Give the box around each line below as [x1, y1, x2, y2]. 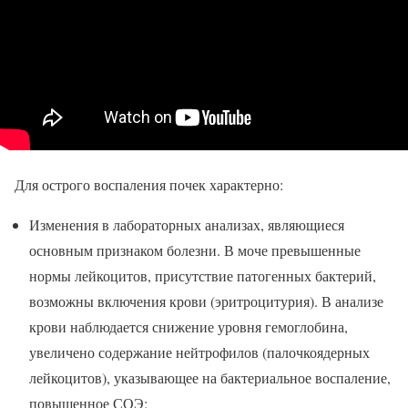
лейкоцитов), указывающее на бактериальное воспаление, [29, 368, 391, 388]
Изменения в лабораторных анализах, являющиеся [29, 215, 344, 235]
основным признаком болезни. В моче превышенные [29, 240, 361, 260]
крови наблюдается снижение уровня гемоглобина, [29, 317, 348, 337]
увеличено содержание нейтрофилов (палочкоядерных [29, 342, 370, 362]
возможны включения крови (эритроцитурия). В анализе [29, 291, 383, 311]
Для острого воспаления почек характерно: [15, 175, 283, 195]
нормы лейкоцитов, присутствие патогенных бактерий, [29, 266, 376, 286]
